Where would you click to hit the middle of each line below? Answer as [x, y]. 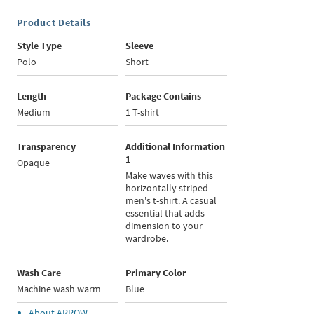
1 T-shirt [143, 112]
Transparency [47, 147]
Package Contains [164, 96]
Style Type [40, 46]
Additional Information [176, 147]
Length [32, 96]
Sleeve [140, 46]
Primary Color [156, 273]
